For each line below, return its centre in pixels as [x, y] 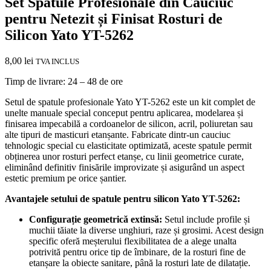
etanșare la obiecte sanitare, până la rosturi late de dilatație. [140, 263]
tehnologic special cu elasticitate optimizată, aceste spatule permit [128, 146]
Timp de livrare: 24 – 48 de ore [64, 82]
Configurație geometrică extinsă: [96, 220]
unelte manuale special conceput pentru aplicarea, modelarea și [124, 113]
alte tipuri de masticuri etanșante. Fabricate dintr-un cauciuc [118, 135]
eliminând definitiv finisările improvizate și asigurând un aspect [125, 168]
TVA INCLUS [57, 62]
